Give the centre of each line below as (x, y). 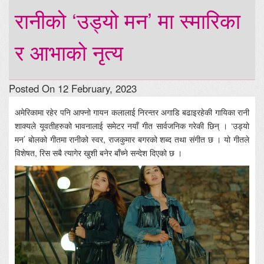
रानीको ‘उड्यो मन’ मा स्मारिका (128, 20)
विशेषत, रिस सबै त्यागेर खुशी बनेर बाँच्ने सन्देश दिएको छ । (98, 153)
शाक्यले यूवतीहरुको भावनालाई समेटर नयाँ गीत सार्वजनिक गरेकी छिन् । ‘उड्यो (132, 126)
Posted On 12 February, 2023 (73, 89)
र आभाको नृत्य (69, 52)
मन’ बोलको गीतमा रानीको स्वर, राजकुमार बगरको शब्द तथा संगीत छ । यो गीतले (132, 139)
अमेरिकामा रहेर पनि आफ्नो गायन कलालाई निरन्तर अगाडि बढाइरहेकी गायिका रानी (132, 112)
